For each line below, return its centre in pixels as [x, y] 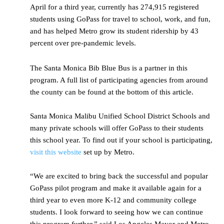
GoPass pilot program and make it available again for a [116, 188]
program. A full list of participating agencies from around [119, 80]
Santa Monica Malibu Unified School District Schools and [120, 116]
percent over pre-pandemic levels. [83, 43]
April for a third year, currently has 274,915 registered [114, 7]
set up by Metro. [108, 152]
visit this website [56, 152]
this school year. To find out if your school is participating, [121, 140]
